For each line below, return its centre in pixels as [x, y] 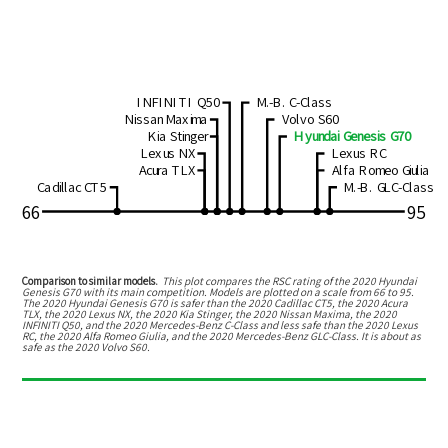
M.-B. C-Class [295, 101]
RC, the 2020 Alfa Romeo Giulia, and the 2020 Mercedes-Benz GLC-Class [189, 335]
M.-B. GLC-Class [389, 186]
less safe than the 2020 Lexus [349, 324]
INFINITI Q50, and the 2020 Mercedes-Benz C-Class [140, 324]
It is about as [391, 335]
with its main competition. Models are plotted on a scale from [227, 291]
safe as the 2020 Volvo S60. [86, 346]
